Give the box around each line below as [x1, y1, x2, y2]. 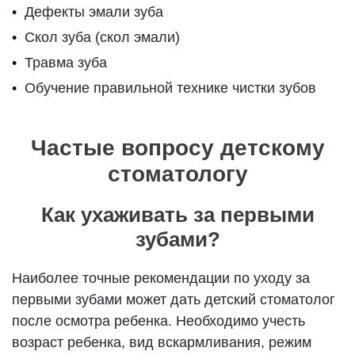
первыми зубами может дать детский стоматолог [12, 292, 336, 308]
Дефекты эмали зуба [25, 4, 164, 21]
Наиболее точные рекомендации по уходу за [12, 270, 311, 287]
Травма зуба [25, 55, 108, 71]
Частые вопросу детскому [30, 136, 325, 161]
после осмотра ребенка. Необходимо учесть [12, 313, 306, 330]
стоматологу [107, 162, 248, 187]
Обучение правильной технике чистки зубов [25, 80, 317, 97]
